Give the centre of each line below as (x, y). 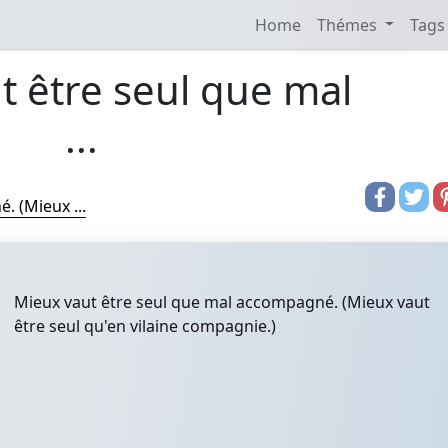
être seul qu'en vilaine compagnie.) (145, 326)
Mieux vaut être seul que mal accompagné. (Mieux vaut (222, 302)
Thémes (348, 24)
